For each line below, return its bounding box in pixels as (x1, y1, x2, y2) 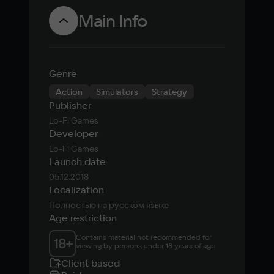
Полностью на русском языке (49, 199, 169, 210)
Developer (49, 127, 98, 139)
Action (56, 86, 83, 97)
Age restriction (49, 212, 117, 224)
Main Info (78, 10, 147, 31)
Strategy (152, 86, 187, 97)
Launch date (49, 155, 106, 168)
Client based (61, 257, 120, 269)
